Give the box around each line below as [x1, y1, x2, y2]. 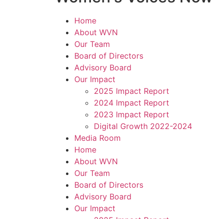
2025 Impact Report [94, 86, 169, 96]
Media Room [74, 133, 121, 143]
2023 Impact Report [94, 109, 169, 120]
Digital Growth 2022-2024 [94, 121, 192, 131]
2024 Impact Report [94, 98, 169, 108]
